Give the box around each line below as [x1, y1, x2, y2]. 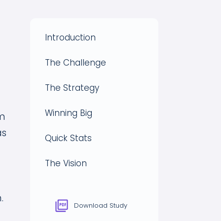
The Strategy [45, 81, 99, 94]
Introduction [45, 31, 96, 43]
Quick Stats [45, 132, 92, 144]
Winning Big [45, 107, 92, 119]
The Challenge [45, 56, 106, 69]
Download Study [72, 200, 127, 210]
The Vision [45, 157, 87, 169]
